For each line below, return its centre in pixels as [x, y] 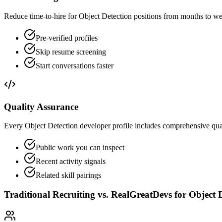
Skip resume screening [71, 52]
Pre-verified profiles [67, 38]
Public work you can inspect [80, 148]
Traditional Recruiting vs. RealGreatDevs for [96, 194]
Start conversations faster [75, 65]
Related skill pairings [68, 175]
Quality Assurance [41, 107]
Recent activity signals [71, 162]
